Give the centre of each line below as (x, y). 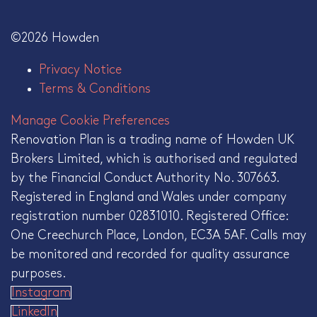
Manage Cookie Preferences (90, 120)
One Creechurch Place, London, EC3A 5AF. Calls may (158, 235)
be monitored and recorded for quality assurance (150, 254)
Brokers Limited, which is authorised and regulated (154, 158)
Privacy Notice (80, 69)
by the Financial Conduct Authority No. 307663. (145, 178)
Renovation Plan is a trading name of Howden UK (152, 139)
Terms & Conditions (95, 88)
